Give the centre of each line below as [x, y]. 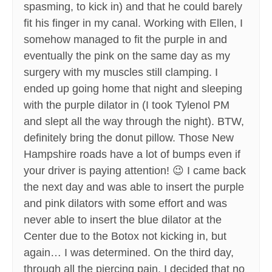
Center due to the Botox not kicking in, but [125, 236]
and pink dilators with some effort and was [125, 204]
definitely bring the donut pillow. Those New [129, 138]
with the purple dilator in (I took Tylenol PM [127, 105]
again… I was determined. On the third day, [129, 253]
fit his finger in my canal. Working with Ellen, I [133, 23]
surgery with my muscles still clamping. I [121, 73]
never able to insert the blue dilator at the [123, 220]
